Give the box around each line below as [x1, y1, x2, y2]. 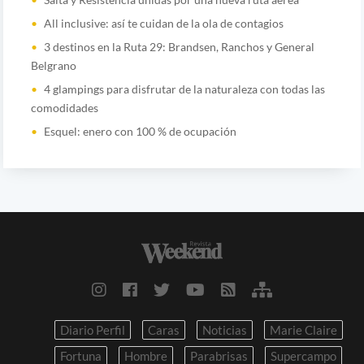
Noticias [201, 322, 247, 337]
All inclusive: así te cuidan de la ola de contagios [43, 15, 284, 30]
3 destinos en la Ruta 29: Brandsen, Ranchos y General [43, 39, 314, 54]
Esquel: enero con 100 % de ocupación [43, 123, 236, 138]
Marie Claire [269, 322, 337, 337]
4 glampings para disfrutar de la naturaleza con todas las [43, 81, 325, 96]
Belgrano [30, 58, 76, 72]
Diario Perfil [59, 322, 125, 337]
